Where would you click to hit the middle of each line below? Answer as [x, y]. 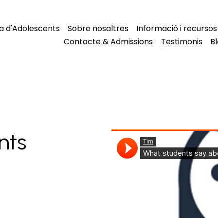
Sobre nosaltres [98, 28]
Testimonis [182, 41]
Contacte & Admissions [109, 41]
